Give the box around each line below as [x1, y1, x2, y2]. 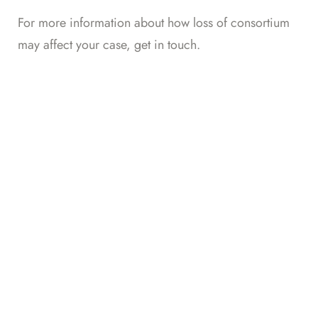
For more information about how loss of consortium [18, 13, 290, 32]
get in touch [134, 35, 197, 54]
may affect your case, [18, 35, 134, 54]
